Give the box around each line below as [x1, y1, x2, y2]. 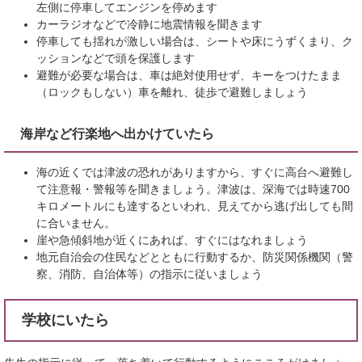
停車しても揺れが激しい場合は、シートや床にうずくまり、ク [36, 34, 353, 48]
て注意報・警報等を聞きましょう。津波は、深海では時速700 [36, 182, 350, 196]
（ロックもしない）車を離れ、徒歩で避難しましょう [36, 85, 308, 99]
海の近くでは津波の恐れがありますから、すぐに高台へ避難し [36, 165, 353, 179]
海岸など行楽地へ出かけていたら [20, 126, 214, 141]
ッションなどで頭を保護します [36, 51, 195, 65]
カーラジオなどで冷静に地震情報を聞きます [36, 17, 263, 31]
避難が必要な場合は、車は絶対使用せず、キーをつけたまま [36, 68, 342, 82]
